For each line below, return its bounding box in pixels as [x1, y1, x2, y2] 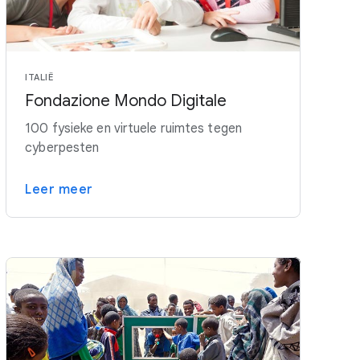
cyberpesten [25, 139, 100, 156]
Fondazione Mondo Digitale [25, 90, 227, 111]
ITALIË [25, 71, 54, 83]
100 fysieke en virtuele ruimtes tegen [25, 120, 242, 137]
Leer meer [25, 181, 93, 198]
